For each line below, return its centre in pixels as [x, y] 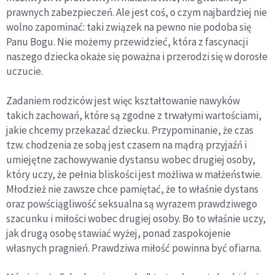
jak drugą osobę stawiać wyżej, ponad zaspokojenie [118, 234]
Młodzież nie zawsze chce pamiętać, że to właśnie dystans [132, 189]
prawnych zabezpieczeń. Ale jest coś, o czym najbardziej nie [137, 13]
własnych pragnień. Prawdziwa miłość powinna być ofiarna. [134, 248]
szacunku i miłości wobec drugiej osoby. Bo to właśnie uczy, [136, 219]
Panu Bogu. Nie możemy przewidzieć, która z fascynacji [127, 42]
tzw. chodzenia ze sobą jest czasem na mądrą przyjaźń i [126, 145]
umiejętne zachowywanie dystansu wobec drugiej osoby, [131, 160]
